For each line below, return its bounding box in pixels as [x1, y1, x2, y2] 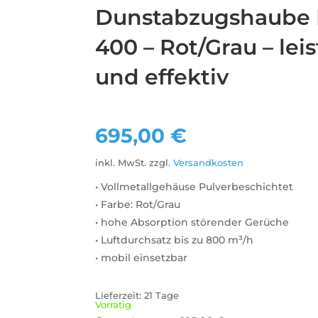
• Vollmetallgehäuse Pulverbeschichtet [95, 180, 294, 193]
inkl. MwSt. [95, 157, 147, 168]
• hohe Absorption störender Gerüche [95, 215, 290, 229]
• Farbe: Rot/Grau [95, 197, 181, 211]
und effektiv [95, 63, 229, 90]
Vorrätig [95, 300, 132, 311]
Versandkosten [173, 157, 244, 168]
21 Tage [144, 290, 180, 302]
